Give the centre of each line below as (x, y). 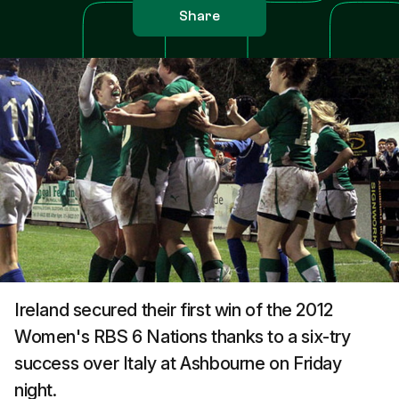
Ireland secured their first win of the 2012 (174, 310)
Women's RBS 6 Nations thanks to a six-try (183, 337)
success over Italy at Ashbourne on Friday (178, 363)
